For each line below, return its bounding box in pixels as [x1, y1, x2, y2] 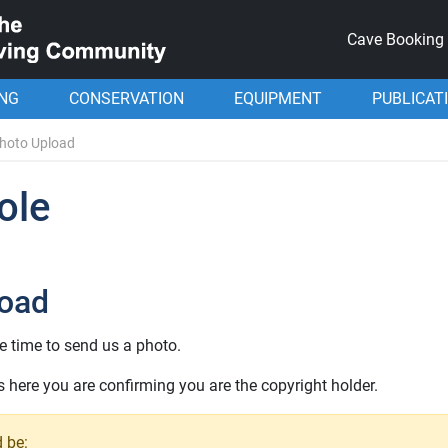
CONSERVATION [69, 89, 184, 108]
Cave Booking [347, 29, 444, 49]
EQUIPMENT [234, 89, 322, 108]
